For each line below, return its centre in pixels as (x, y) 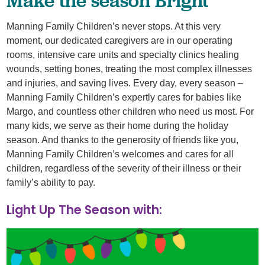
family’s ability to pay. (51, 183)
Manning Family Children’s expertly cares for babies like (124, 98)
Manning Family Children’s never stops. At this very (114, 27)
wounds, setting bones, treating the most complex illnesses (130, 69)
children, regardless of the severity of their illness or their (124, 169)
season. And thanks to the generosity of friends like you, (123, 140)
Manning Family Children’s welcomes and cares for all (120, 154)
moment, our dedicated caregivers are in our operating (120, 41)
